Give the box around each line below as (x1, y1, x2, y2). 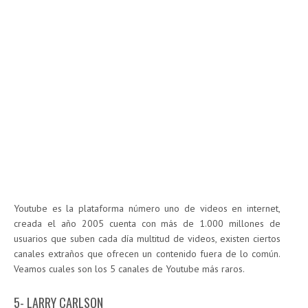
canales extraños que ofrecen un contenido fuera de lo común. (14, 247, 280, 261)
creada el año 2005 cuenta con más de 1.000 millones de (14, 217, 280, 230)
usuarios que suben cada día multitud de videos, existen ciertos (14, 232, 280, 245)
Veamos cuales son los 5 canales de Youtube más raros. (14, 263, 245, 276)
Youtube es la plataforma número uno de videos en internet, (14, 202, 280, 215)
